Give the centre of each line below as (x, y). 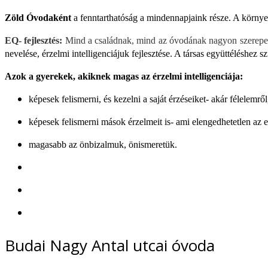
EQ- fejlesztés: (34, 41)
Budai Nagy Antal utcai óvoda (110, 246)
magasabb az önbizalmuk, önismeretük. (103, 145)
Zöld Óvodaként (38, 18)
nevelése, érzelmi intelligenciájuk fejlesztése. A (93, 54)
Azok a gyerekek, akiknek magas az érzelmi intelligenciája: (125, 77)
